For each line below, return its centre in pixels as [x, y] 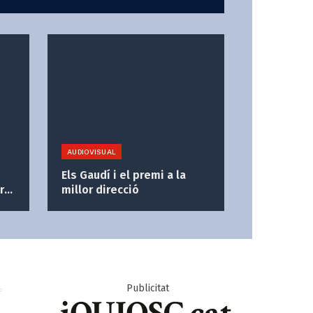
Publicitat [147, 289]
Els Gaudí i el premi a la [124, 175]
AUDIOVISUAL [92, 152]
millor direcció [100, 190]
